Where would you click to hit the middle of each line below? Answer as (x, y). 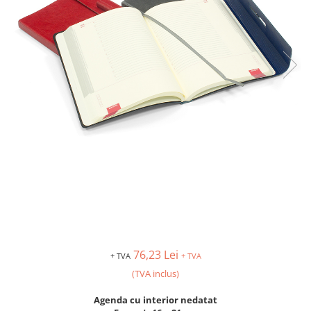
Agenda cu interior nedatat (155, 300)
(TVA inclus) (155, 273)
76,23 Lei (157, 254)
